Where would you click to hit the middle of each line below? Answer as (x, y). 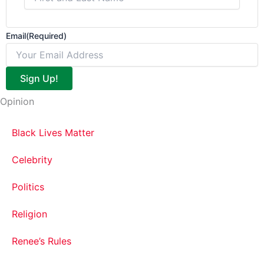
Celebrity (32, 160)
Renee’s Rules (42, 241)
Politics (28, 187)
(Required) (46, 36)
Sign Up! (39, 78)
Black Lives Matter (53, 133)
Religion (29, 214)
